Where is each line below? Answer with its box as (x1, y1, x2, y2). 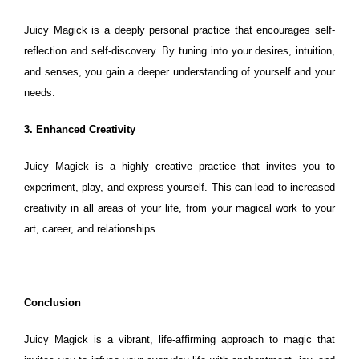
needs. (24, 87, 55, 99)
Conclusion (24, 296, 81, 309)
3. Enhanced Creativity (24, 123, 135, 135)
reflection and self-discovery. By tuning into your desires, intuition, (24, 45, 335, 57)
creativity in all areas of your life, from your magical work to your (24, 202, 335, 214)
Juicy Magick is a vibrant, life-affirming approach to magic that (24, 333, 335, 345)
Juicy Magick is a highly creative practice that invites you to (24, 160, 335, 172)
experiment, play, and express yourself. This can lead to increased (24, 181, 335, 193)
